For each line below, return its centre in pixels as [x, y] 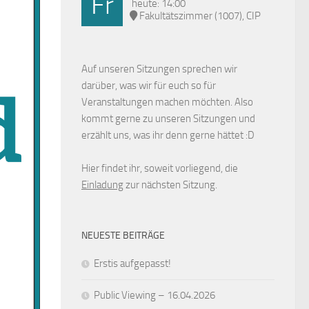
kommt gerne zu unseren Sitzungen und [168, 118]
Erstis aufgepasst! [132, 263]
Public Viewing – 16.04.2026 [154, 295]
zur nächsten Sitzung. [170, 185]
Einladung [102, 185]
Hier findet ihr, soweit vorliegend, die [160, 168]
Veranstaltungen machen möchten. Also [167, 102]
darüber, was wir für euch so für [149, 85]
